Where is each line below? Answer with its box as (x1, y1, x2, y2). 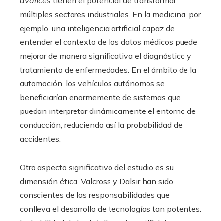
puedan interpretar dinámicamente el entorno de (20, 106, 196, 116)
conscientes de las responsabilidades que (20, 190, 170, 200)
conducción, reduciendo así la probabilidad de (20, 120, 183, 130)
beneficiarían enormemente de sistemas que (20, 92, 181, 103)
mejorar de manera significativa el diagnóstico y (20, 51, 191, 61)
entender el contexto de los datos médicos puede (20, 37, 197, 47)
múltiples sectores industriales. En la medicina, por (20, 9, 201, 20)
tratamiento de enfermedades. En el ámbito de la (20, 65, 196, 75)
